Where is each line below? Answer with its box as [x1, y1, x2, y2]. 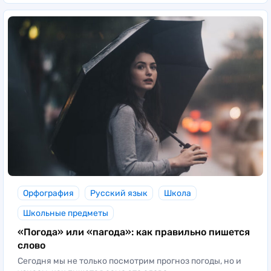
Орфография [23, 188, 74, 198]
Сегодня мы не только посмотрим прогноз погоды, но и [18, 255, 241, 266]
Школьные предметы [23, 207, 108, 218]
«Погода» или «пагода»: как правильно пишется [18, 226, 250, 238]
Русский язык [90, 188, 148, 198]
